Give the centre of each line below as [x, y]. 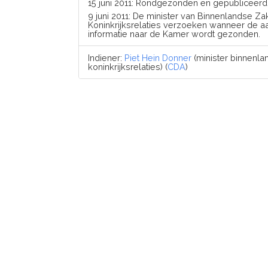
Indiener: [106, 58]
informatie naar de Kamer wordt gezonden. [174, 34]
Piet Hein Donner [158, 58]
